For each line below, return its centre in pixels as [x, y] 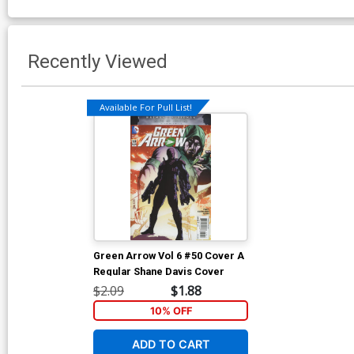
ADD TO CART [171, 345]
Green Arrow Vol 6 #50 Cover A [169, 255]
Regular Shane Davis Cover [159, 271]
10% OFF [171, 311]
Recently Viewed [98, 61]
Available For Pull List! [146, 107]
